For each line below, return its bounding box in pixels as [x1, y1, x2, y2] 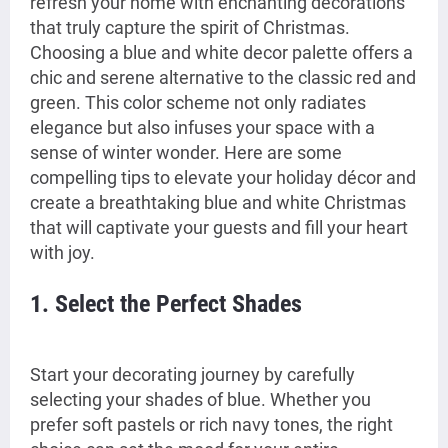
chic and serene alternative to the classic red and [30, 67, 416, 89]
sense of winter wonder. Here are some [30, 142, 342, 164]
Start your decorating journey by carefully [30, 364, 355, 386]
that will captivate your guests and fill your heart [30, 217, 408, 239]
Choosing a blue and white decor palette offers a [30, 42, 413, 64]
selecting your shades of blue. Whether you [30, 389, 371, 411]
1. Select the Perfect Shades [30, 290, 302, 319]
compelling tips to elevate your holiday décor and [30, 167, 416, 189]
